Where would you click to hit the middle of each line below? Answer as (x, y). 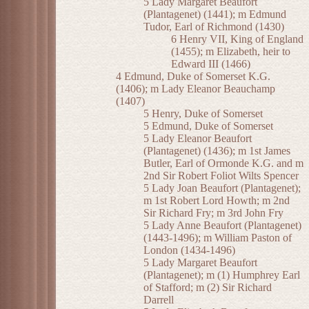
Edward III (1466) (211, 64)
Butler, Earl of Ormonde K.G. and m (223, 163)
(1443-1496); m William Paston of (218, 238)
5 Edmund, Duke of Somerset (208, 126)
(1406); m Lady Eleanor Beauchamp (196, 89)
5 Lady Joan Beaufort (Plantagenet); (222, 188)
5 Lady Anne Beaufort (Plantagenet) (222, 226)
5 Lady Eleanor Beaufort (198, 139)
